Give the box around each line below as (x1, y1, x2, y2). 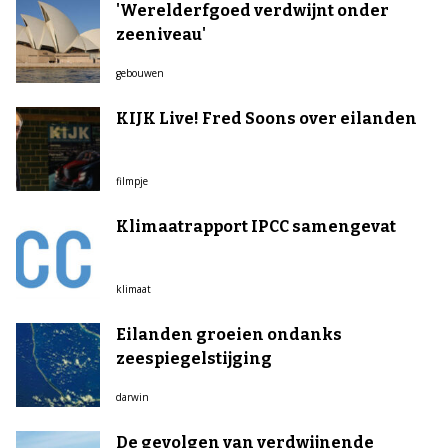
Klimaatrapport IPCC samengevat (116, 217, 396, 236)
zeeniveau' (116, 25, 206, 44)
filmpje (116, 174, 148, 188)
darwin (116, 390, 149, 404)
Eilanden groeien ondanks (116, 325, 342, 344)
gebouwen (116, 66, 164, 80)
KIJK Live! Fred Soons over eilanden (116, 109, 417, 128)
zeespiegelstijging (116, 349, 272, 368)
